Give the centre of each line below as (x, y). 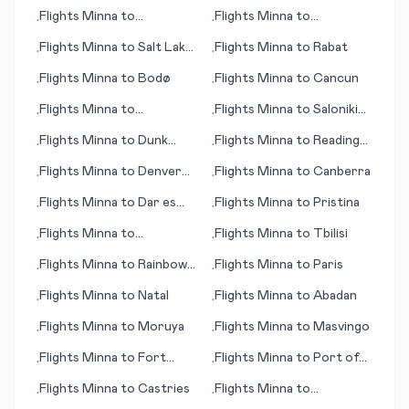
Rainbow (163, 265)
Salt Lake (165, 47)
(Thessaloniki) (257, 128)
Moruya (161, 327)
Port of (336, 358)
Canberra (342, 172)
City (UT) (68, 66)
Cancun (336, 79)
